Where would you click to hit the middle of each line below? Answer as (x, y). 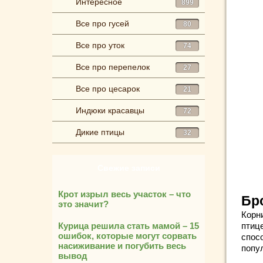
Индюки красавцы (110, 110)
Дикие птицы (100, 132)
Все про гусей (102, 23)
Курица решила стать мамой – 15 (129, 226)
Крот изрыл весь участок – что (124, 194)
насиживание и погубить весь (122, 246)
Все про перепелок (113, 67)
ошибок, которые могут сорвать (127, 236)
